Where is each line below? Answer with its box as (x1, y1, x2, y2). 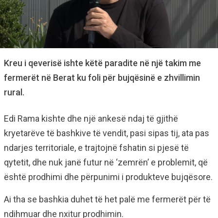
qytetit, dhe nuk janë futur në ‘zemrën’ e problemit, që (4, 157, 208, 168)
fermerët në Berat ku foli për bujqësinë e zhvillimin (4, 73, 200, 83)
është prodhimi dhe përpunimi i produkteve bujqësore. (4, 172, 213, 182)
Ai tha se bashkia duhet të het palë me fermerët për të (4, 194, 211, 205)
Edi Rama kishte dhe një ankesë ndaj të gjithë (4, 113, 178, 124)
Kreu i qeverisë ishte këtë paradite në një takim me (4, 58, 201, 69)
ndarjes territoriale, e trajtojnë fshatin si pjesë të (4, 143, 189, 153)
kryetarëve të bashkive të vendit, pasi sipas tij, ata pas (4, 128, 209, 139)
